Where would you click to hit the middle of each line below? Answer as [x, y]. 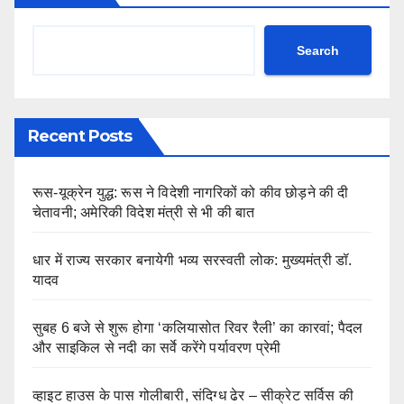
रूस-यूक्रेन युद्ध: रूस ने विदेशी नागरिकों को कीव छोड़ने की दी [191, 193]
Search [318, 50]
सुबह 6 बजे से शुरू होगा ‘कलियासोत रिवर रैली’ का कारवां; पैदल [198, 328]
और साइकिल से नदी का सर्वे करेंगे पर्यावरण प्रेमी [157, 348]
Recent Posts [80, 137]
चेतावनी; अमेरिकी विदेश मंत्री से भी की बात [144, 213]
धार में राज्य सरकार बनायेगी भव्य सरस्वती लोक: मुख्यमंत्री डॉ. [193, 261]
